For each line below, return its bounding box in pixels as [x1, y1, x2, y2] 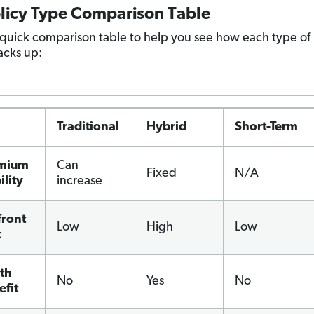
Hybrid [146, 121, 186, 134]
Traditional [56, 121, 119, 134]
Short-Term [234, 121, 298, 134]
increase [56, 175, 102, 188]
